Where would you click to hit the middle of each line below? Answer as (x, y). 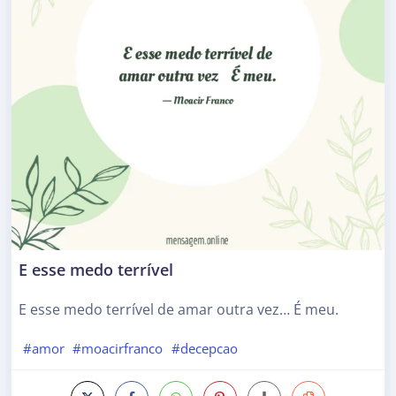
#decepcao (204, 348)
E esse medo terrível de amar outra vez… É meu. (179, 309)
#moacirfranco (118, 348)
